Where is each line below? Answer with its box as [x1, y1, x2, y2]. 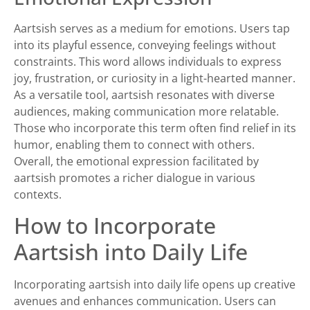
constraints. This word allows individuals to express [14, 53, 282, 69]
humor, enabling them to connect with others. [14, 136, 255, 152]
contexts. [14, 186, 62, 202]
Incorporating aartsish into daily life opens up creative [14, 276, 295, 292]
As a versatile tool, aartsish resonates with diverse [14, 86, 275, 102]
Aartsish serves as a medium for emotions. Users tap [14, 20, 290, 36]
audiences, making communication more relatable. [14, 103, 279, 119]
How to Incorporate [14, 210, 216, 240]
